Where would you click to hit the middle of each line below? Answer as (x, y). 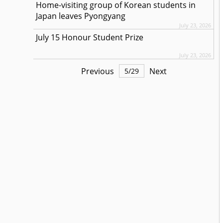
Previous (97, 71)
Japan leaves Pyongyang (81, 16)
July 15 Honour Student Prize (90, 37)
